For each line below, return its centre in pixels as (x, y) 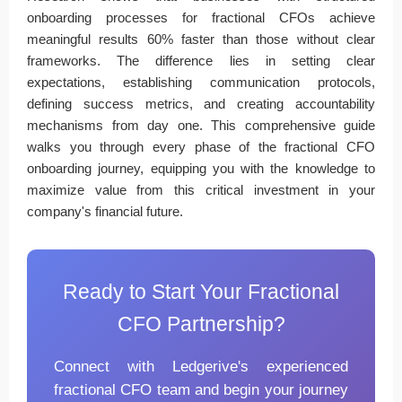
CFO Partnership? (201, 324)
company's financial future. (105, 211)
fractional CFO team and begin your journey (201, 389)
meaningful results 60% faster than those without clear (201, 39)
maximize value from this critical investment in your (201, 189)
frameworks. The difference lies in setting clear (201, 60)
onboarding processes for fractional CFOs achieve (201, 17)
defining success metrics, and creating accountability (201, 103)
